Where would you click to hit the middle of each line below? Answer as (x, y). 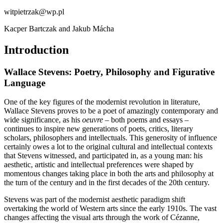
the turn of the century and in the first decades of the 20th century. (107, 183)
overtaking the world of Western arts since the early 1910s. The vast (110, 209)
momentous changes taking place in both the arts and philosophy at (109, 174)
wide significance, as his (43, 120)
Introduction (36, 50)
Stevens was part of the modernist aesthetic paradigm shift (95, 200)
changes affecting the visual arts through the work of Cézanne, (102, 218)
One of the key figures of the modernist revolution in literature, (102, 102)
